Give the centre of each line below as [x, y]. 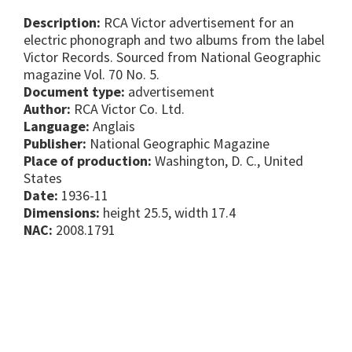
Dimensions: [62, 213]
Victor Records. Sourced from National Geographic [172, 57]
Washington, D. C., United [227, 161]
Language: [57, 126]
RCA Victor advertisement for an [197, 23]
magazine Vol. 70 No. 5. [92, 75]
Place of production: [88, 161]
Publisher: [55, 144]
